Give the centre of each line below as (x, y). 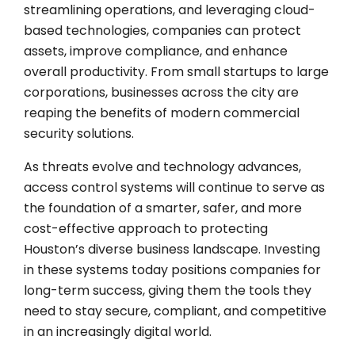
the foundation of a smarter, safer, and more (163, 208)
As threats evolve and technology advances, (162, 166)
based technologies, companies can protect (162, 30)
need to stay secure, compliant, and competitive (175, 311)
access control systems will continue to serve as (174, 187)
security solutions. (79, 133)
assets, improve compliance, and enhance (156, 51)
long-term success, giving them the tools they (168, 290)
